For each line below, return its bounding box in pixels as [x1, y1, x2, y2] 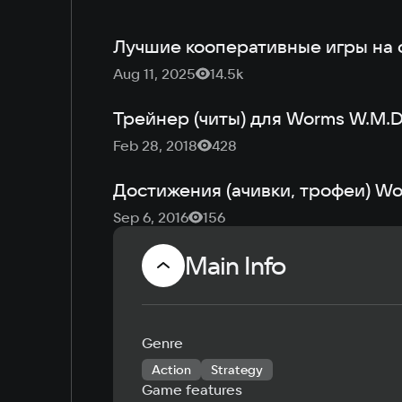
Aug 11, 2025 [113, 65, 196, 83]
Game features [142, 380, 242, 398]
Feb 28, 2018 [113, 136, 197, 154]
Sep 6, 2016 [113, 208, 188, 226]
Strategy [211, 362, 263, 378]
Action [152, 362, 191, 378]
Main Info [185, 249, 285, 281]
